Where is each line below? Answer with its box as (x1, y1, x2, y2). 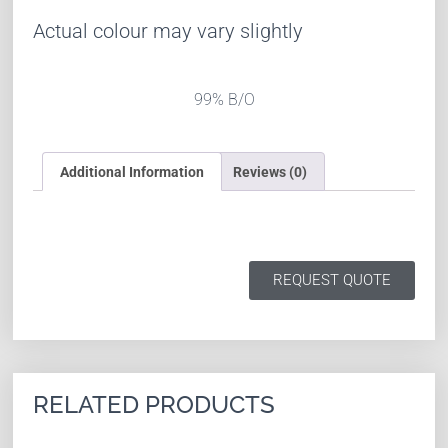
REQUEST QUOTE (272, 270, 391, 289)
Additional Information (60, 163, 205, 180)
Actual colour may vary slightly (33, 19, 304, 44)
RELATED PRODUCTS (33, 390, 276, 420)
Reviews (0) (232, 163, 307, 180)
